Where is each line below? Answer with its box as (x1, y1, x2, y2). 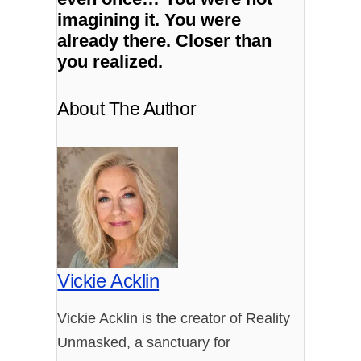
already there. (57, 30, 176, 51)
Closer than (176, 30, 272, 51)
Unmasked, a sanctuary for (57, 334, 231, 351)
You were (164, 9, 242, 30)
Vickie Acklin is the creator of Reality (57, 310, 291, 326)
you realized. (57, 51, 164, 72)
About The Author (57, 98, 197, 119)
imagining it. (57, 9, 165, 30)
